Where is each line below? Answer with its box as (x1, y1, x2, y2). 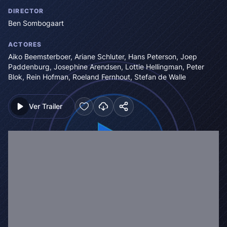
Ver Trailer (29, 102, 62, 111)
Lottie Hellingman (125, 62, 182, 71)
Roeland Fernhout (72, 72, 130, 81)
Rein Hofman (26, 72, 68, 81)
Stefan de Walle (134, 72, 186, 81)
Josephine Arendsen (54, 62, 121, 71)
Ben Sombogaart (8, 18, 64, 27)
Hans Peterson (128, 52, 176, 61)
